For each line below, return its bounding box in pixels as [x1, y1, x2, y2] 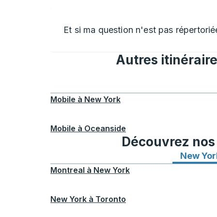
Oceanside [84, 124, 126, 133]
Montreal [50, 165, 85, 175]
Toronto [95, 194, 126, 204]
